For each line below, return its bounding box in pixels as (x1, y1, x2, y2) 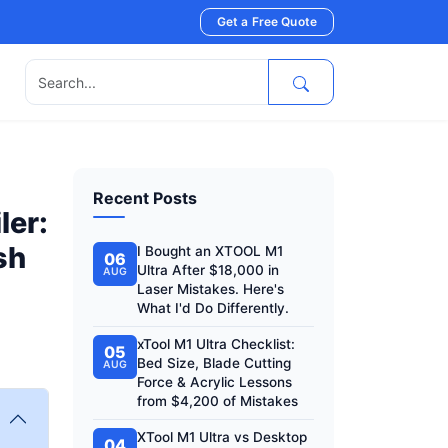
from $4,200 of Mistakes (137, 393, 298, 409)
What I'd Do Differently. (137, 300, 289, 316)
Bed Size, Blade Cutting (137, 355, 291, 371)
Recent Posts (93, 188, 197, 208)
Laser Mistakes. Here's (137, 281, 284, 297)
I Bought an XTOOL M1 (137, 243, 283, 259)
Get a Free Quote (216, 14, 317, 29)
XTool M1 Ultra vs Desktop (137, 429, 307, 445)
